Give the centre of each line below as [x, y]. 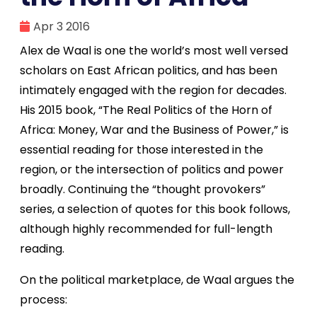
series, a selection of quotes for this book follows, [155, 209]
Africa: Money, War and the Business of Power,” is [154, 129]
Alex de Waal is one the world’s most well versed [154, 50]
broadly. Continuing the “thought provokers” [143, 189]
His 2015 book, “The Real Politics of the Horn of [146, 110]
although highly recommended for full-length [146, 229]
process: [44, 299]
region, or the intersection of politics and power [152, 169]
